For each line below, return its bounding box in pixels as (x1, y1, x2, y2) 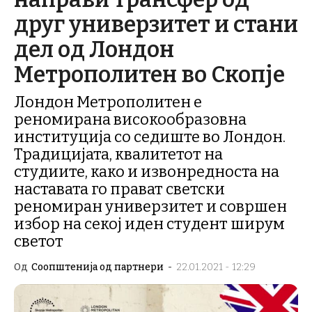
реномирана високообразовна (14, 110, 247, 129)
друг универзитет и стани (14, 11, 298, 38)
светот (14, 232, 63, 251)
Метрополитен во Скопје (14, 61, 285, 88)
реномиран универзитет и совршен (14, 197, 287, 216)
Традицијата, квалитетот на (14, 145, 223, 164)
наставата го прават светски (14, 180, 225, 198)
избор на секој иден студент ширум (14, 214, 285, 233)
